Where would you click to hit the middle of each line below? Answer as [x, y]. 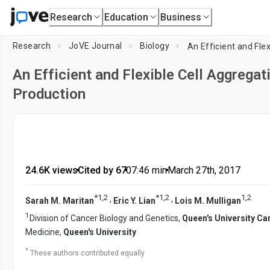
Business [181, 17]
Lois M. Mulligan [208, 200]
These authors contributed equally [87, 253]
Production [49, 94]
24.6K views [52, 170]
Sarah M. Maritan [60, 200]
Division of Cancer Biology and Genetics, [106, 218]
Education [127, 17]
